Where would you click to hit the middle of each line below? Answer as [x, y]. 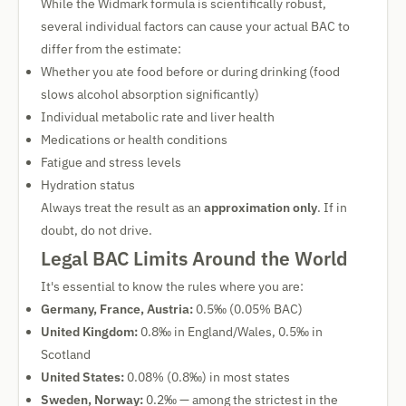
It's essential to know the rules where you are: [172, 286]
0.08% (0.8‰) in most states [207, 377]
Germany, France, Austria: [117, 309]
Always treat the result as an [122, 208]
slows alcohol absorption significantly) [150, 94]
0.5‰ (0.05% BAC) [248, 309]
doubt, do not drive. [97, 230]
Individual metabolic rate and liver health [158, 117]
